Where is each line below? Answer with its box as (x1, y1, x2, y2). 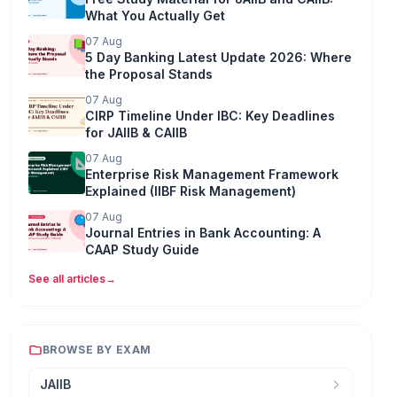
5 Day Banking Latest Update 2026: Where (84, 49, 352, 65)
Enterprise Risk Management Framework (84, 166, 339, 182)
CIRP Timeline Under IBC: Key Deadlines (84, 107, 335, 123)
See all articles (27, 271, 105, 285)
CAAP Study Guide (84, 241, 199, 257)
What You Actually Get (84, 7, 225, 23)
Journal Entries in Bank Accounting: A (84, 224, 321, 240)
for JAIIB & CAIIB (84, 124, 187, 140)
